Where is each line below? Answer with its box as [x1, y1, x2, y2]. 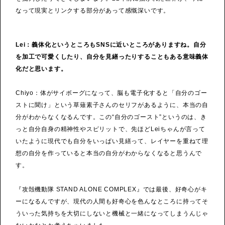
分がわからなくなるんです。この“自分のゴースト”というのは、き [16, 114, 207, 121]
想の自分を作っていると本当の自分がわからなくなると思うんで [16, 150, 202, 157]
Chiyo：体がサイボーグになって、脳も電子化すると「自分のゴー [16, 89, 207, 97]
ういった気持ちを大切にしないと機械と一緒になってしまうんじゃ [16, 210, 208, 217]
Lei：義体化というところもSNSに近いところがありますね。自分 [16, 41, 206, 49]
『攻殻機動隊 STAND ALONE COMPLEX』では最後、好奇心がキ [16, 186, 207, 193]
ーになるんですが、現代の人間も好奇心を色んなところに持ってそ [16, 198, 209, 205]
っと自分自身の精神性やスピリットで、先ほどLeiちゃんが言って [16, 126, 205, 133]
